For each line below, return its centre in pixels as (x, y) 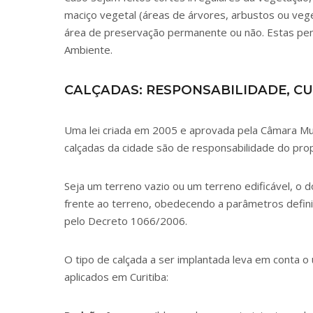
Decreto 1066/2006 (137, 221)
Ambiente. (88, 50)
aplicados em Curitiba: (116, 277)
